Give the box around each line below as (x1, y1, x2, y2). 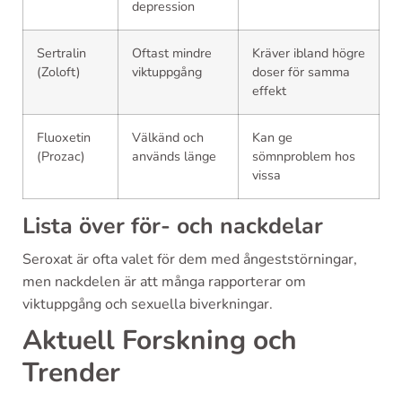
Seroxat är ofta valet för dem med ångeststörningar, (22, 249, 357, 269)
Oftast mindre (132, 43, 212, 62)
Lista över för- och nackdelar (22, 210, 323, 241)
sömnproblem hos (252, 146, 355, 165)
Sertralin (37, 43, 86, 62)
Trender (22, 354, 120, 391)
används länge (132, 146, 216, 165)
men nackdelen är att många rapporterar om (22, 271, 306, 292)
